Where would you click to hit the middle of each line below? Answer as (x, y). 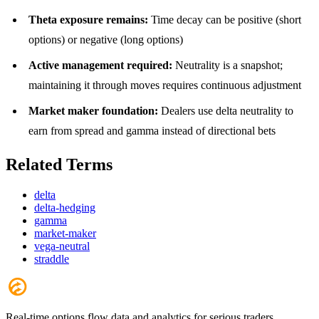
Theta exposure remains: (88, 20)
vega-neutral (62, 246)
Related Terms (59, 164)
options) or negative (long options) (106, 40)
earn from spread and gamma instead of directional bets (152, 131)
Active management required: (100, 65)
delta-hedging (65, 207)
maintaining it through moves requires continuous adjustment (165, 85)
